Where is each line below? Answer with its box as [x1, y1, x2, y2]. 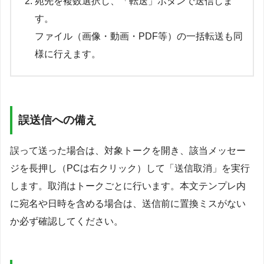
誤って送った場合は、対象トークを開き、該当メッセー [10, 146, 246, 156]
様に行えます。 [35, 49, 101, 60]
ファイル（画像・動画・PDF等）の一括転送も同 [35, 31, 243, 42]
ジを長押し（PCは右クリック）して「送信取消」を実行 [10, 163, 250, 174]
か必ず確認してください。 [10, 216, 123, 227]
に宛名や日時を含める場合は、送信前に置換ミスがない [10, 199, 246, 209]
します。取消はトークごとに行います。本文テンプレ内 [10, 181, 246, 192]
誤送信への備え [18, 113, 97, 126]
